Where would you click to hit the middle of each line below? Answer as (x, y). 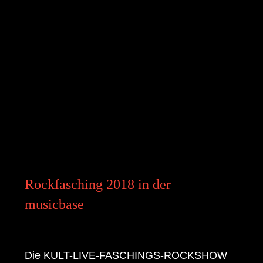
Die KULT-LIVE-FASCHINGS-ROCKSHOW (126, 256)
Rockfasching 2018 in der (98, 184)
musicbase (55, 204)
